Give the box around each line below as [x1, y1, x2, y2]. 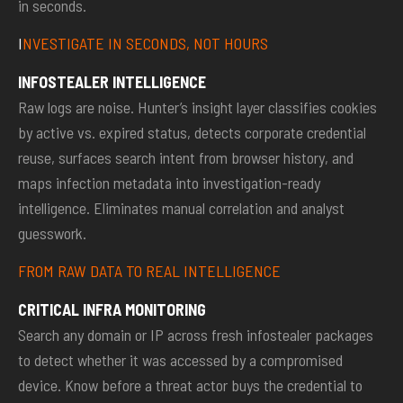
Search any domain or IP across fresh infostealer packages [18, 324, 373, 345]
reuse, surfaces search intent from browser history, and [18, 147, 354, 167]
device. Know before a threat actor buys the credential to [18, 374, 363, 395]
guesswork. [18, 222, 86, 243]
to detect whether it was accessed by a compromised [18, 349, 343, 370]
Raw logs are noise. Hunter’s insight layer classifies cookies [18, 96, 377, 117]
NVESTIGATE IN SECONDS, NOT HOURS [22, 33, 268, 54]
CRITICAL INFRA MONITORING [18, 299, 206, 319]
